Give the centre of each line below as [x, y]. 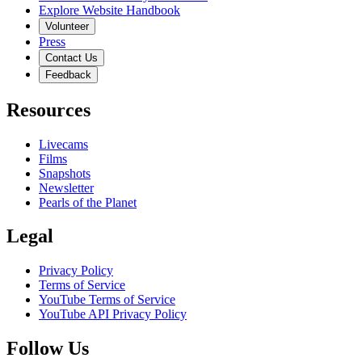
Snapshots [65, 173]
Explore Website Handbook [109, 10]
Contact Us [72, 57]
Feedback [68, 74]
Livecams [63, 144]
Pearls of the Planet [88, 202]
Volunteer [67, 26]
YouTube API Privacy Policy [113, 314]
